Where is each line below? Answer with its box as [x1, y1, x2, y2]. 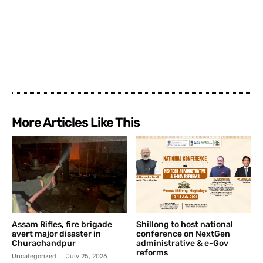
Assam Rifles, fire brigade [12, 220, 112, 230]
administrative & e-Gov [136, 238, 228, 248]
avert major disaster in [12, 229, 101, 239]
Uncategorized [12, 252, 56, 260]
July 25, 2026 [66, 252, 107, 260]
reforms [136, 248, 168, 258]
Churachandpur [12, 238, 76, 248]
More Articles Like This [12, 114, 140, 131]
